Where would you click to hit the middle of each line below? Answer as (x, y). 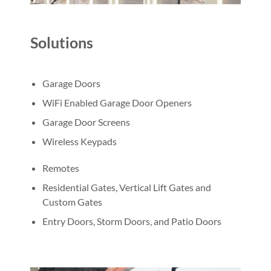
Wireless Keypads (80, 141)
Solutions (62, 42)
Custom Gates (72, 201)
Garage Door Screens (86, 122)
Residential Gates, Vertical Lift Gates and (127, 187)
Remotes (61, 168)
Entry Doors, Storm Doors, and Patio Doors (132, 221)
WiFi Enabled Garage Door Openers (117, 102)
